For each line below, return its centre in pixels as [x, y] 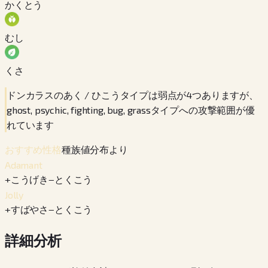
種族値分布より [95, 149]
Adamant [24, 165]
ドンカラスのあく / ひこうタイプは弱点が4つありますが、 [133, 95]
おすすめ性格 [33, 150]
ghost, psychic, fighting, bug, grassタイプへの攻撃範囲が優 [131, 109]
